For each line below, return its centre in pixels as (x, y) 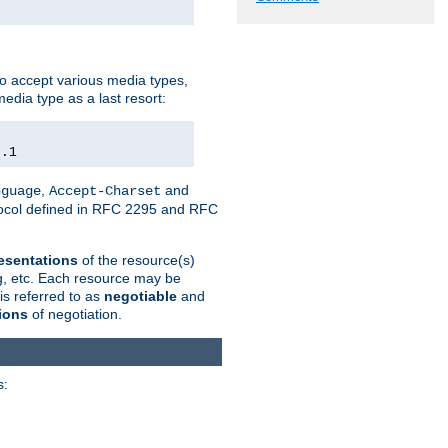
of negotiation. (75, 313)
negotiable (140, 295)
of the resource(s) (136, 259)
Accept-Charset (105, 190)
